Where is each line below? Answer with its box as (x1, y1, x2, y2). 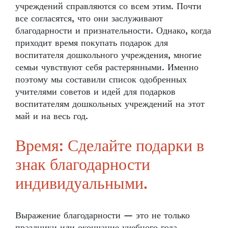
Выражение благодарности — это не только (15, 209, 190, 221)
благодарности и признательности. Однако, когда (15, 24, 211, 37)
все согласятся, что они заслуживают (15, 12, 163, 24)
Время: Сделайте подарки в (15, 138, 204, 155)
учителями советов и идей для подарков (15, 85, 176, 98)
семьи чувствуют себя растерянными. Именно (15, 61, 198, 73)
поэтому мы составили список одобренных (15, 73, 187, 85)
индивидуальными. (15, 176, 148, 193)
